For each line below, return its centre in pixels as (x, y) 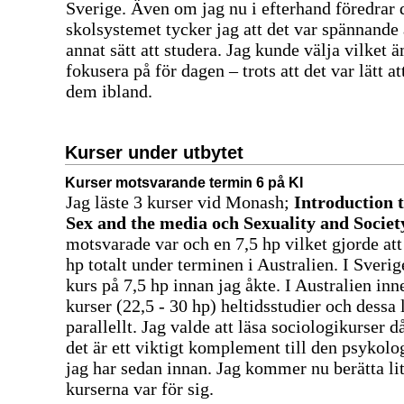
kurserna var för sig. (140, 388)
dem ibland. (109, 91)
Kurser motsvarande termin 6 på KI (184, 182)
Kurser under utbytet (154, 152)
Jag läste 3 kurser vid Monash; (180, 202)
